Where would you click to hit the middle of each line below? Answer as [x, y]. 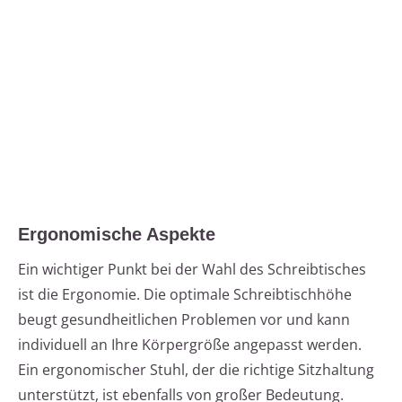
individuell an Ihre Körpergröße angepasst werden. [190, 345]
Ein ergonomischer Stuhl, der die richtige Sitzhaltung [196, 370]
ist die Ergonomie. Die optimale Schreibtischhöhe [185, 295]
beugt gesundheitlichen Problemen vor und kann [184, 320]
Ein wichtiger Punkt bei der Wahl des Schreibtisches [192, 270]
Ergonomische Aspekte [117, 235]
